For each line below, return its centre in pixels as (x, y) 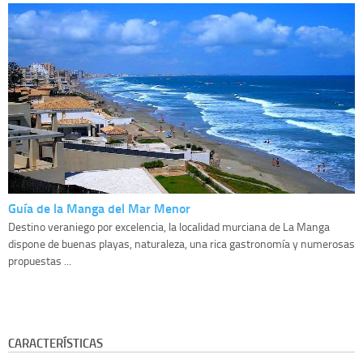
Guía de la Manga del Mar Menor (99, 208)
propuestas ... (40, 261)
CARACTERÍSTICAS (56, 343)
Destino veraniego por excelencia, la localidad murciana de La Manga (169, 227)
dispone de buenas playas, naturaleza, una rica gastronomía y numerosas (181, 244)
